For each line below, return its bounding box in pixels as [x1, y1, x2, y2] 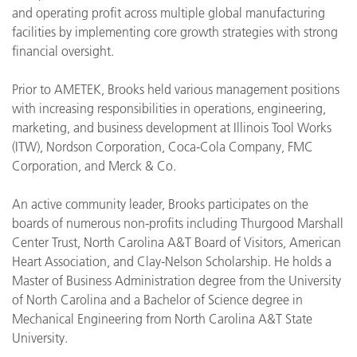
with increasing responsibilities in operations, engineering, [12, 100, 326, 116]
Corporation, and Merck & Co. [12, 157, 182, 174]
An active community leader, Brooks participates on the [12, 195, 308, 212]
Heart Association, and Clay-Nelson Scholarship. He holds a [12, 253, 331, 269]
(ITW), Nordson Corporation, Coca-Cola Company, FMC [12, 138, 313, 155]
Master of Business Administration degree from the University [12, 272, 341, 288]
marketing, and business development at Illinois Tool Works [12, 119, 331, 135]
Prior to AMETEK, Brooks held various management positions [12, 80, 339, 97]
